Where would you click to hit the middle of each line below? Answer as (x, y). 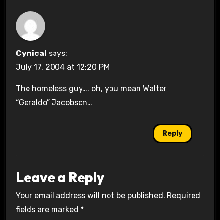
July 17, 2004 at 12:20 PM (62, 67)
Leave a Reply (60, 177)
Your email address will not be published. (90, 196)
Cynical (31, 54)
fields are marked (48, 210)
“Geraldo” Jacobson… (54, 103)
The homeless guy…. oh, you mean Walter (91, 89)
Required (183, 196)
